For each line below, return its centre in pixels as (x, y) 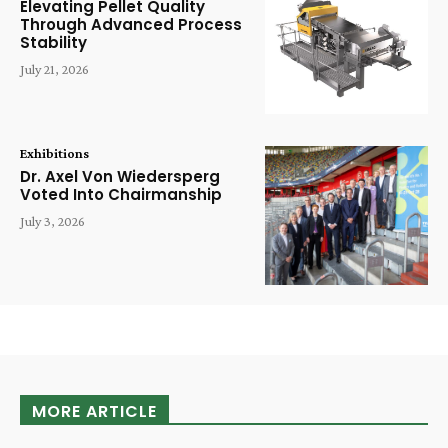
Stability (53, 42)
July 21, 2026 (54, 68)
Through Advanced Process (131, 24)
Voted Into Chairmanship (121, 195)
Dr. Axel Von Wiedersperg (120, 177)
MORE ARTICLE (94, 411)
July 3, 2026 (52, 221)
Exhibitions (54, 153)
